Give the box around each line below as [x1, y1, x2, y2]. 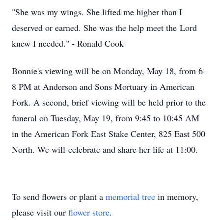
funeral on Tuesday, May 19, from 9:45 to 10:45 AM [12, 112, 199, 124]
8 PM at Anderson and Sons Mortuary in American [12, 81, 194, 92]
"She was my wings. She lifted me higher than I [12, 6, 182, 18]
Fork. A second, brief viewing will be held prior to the [12, 96, 206, 108]
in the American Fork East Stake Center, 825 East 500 [12, 128, 205, 139]
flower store [68, 206, 110, 218]
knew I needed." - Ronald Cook [12, 37, 124, 49]
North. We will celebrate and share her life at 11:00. [12, 143, 198, 155]
